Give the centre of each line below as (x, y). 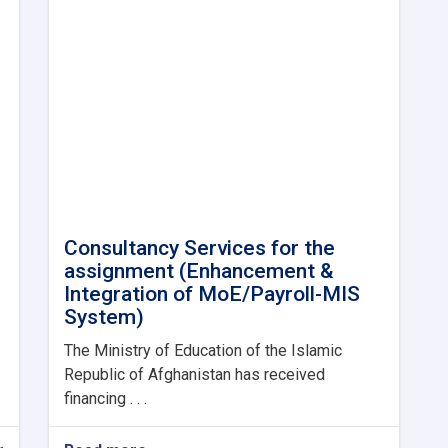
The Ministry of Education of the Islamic (203, 350)
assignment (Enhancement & (199, 270)
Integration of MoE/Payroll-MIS (212, 293)
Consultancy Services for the (199, 247)
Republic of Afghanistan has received (194, 374)
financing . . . (105, 398)
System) (104, 316)
